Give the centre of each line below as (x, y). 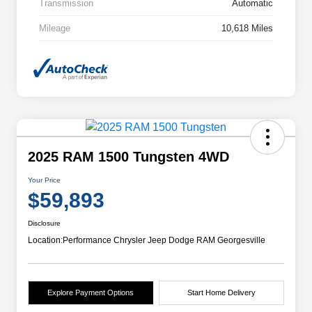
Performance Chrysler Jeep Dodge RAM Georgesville (164, 240)
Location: (45, 240)
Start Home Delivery (221, 292)
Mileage (55, 29)
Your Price (44, 180)
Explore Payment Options (91, 292)
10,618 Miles (247, 29)
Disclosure (44, 223)
